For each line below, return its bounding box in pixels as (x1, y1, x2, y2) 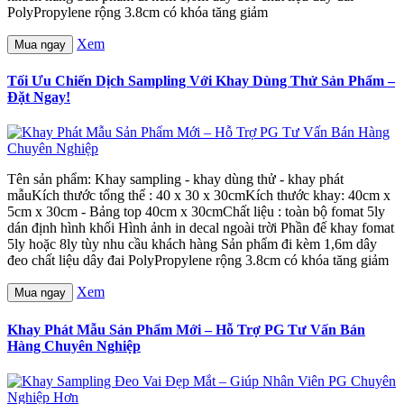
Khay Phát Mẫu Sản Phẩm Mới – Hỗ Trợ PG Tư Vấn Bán (7, 321, 365, 337)
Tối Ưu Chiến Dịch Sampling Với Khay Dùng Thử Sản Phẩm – (7, 73, 395, 89)
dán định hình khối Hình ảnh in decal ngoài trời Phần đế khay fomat (7, 220, 394, 236)
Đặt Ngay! (7, 89, 70, 106)
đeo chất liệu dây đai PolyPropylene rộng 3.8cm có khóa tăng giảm (7, 252, 389, 269)
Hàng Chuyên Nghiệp (7, 337, 141, 353)
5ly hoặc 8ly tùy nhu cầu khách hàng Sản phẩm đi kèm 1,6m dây (7, 236, 377, 252)
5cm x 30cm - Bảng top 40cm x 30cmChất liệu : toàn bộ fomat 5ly (7, 204, 385, 220)
